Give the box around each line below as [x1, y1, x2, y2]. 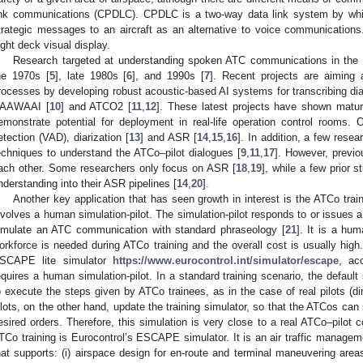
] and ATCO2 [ [60, 100, 132, 113]
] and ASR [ [139, 130, 197, 143]
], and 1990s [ [132, 69, 205, 82]
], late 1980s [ [54, 69, 127, 82]
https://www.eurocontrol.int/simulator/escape [112, 254, 339, 267]
